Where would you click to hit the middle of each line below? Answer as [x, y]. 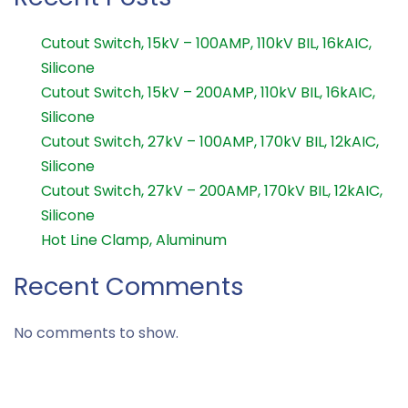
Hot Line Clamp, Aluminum [134, 240]
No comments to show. [96, 333]
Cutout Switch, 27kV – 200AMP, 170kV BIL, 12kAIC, [212, 191]
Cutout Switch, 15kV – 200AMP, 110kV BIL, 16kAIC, [208, 93]
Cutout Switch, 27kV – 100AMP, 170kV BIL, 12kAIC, [210, 142]
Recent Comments [129, 287]
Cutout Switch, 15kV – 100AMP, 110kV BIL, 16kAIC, [206, 44]
